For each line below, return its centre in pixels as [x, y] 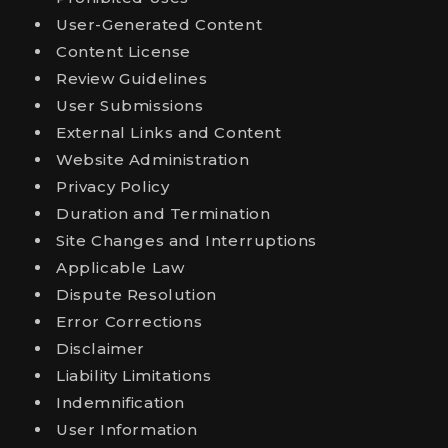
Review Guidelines [132, 78]
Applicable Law [120, 267]
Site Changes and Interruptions [186, 240]
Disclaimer [100, 348]
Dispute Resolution [136, 294]
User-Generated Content [159, 24]
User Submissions [130, 105]
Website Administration [153, 159]
